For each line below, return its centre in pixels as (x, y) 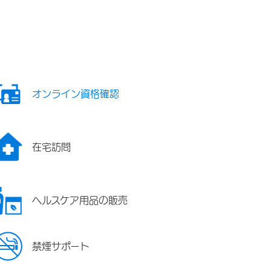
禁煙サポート (61, 247)
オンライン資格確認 (76, 94)
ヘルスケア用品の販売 (80, 201)
